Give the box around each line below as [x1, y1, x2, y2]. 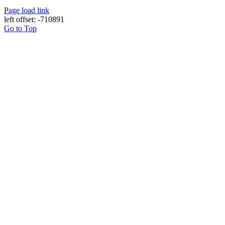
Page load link [4, 6, 49, 15]
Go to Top [4, 24, 37, 33]
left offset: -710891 [4, 15, 64, 24]
